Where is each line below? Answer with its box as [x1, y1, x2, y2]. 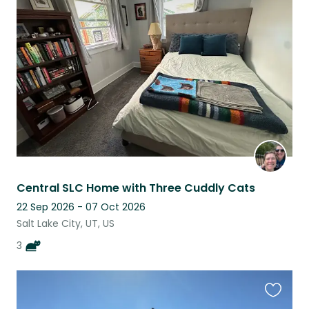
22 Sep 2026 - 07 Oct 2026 [17, 199, 146, 214]
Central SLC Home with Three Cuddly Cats [17, 179, 255, 196]
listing [264, 23, 295, 40]
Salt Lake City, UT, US [17, 216, 114, 230]
